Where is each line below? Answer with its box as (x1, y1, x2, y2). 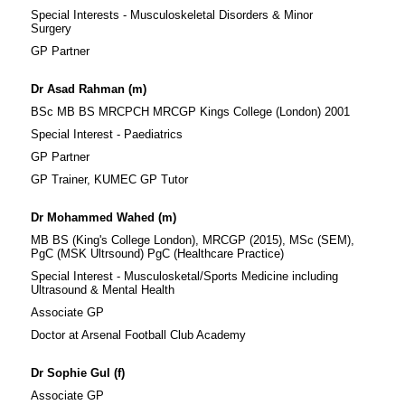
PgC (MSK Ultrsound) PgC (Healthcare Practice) (30, 247, 284, 261)
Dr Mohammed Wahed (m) (30, 211, 176, 225)
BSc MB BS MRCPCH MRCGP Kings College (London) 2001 (30, 105, 350, 119)
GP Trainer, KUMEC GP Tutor (30, 173, 188, 187)
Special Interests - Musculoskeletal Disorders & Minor (30, 8, 313, 23)
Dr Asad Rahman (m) (30, 82, 146, 97)
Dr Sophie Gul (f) (30, 366, 125, 381)
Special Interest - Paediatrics (30, 127, 183, 142)
